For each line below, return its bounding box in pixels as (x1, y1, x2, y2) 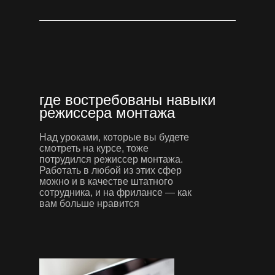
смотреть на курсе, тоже (39, 142, 149, 153)
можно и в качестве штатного (39, 176, 173, 187)
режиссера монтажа (39, 104, 175, 121)
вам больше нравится (39, 198, 139, 209)
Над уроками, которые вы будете (39, 131, 189, 142)
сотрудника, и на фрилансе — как (39, 187, 192, 198)
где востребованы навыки (39, 91, 215, 108)
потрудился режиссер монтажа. (39, 153, 183, 165)
